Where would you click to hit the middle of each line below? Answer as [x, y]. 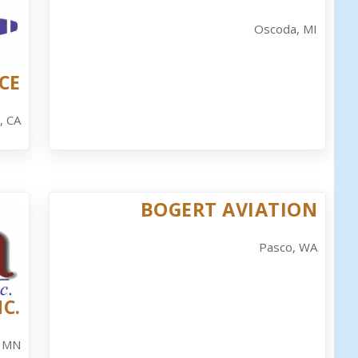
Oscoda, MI [286, 28]
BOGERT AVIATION [229, 209]
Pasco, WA [288, 247]
